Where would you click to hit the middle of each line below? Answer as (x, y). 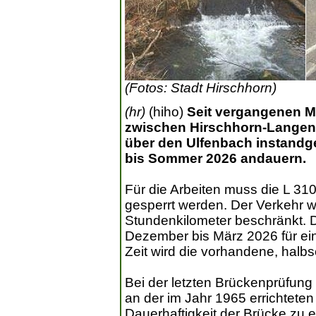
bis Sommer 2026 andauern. (215, 159)
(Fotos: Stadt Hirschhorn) (201, 88)
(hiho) (166, 112)
